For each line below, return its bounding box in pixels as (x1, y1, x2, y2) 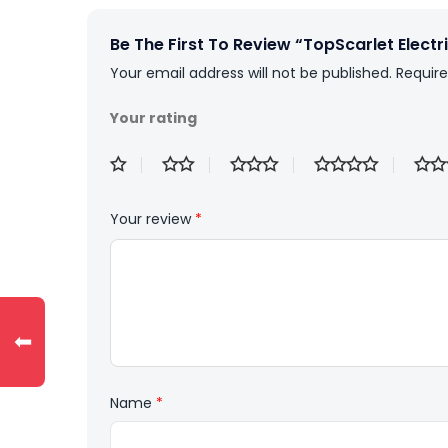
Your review (110, 208, 195, 229)
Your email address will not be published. (110, 62, 392, 83)
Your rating (110, 107, 197, 128)
